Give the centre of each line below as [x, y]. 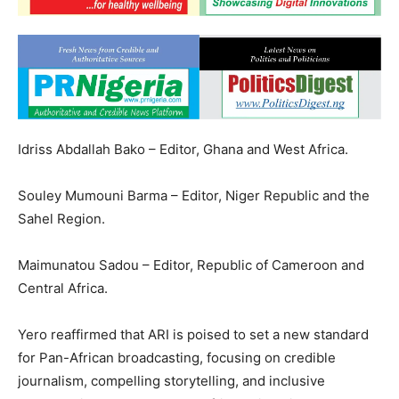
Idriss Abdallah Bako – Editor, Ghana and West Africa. [183, 149]
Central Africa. [63, 288]
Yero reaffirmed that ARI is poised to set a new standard [193, 334]
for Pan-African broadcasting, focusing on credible [177, 357]
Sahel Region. [61, 218]
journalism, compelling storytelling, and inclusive [171, 380]
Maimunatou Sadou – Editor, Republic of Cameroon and [191, 265]
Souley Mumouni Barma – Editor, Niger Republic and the [194, 195]
